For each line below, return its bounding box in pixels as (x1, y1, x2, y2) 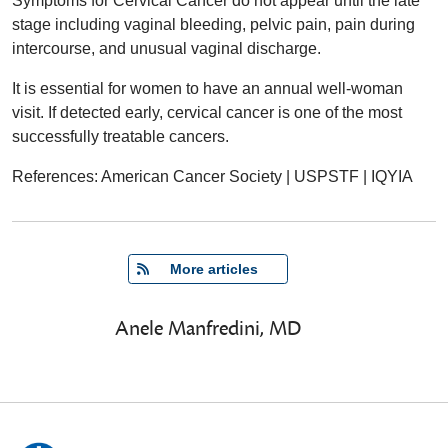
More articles (158, 261, 258, 278)
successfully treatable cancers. (12, 128, 229, 146)
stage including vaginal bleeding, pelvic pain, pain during (12, 16, 415, 34)
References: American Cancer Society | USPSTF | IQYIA (12, 168, 413, 186)
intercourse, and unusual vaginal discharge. (12, 40, 321, 58)
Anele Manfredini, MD (115, 315, 301, 343)
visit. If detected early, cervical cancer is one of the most (12, 104, 402, 122)
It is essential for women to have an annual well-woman (12, 80, 403, 98)
